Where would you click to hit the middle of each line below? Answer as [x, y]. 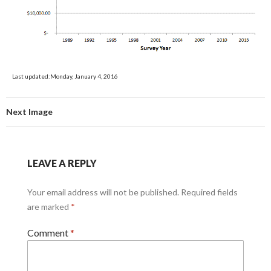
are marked [49, 206]
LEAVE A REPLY [62, 163]
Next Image [29, 111]
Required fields [209, 192]
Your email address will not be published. [103, 192]
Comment [48, 232]
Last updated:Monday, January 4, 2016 [65, 76]
